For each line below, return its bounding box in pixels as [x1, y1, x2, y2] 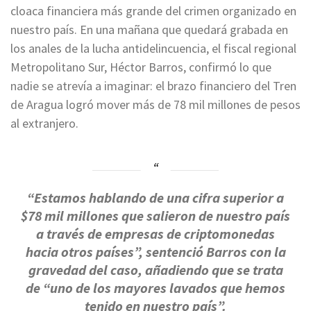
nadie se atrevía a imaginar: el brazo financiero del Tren [10, 77, 296, 94]
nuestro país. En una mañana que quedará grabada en [10, 21, 288, 37]
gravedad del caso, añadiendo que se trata [28, 260, 283, 279]
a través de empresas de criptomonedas [36, 224, 275, 243]
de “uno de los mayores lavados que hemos [26, 278, 285, 297]
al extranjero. [10, 115, 78, 131]
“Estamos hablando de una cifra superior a [27, 188, 284, 207]
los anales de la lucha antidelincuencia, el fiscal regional [10, 40, 296, 56]
